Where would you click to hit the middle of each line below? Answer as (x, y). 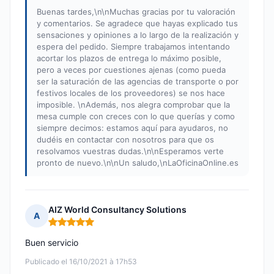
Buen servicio (52, 243)
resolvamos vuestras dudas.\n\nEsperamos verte (130, 151)
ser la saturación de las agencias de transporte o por (138, 82)
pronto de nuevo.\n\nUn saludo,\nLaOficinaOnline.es (138, 163)
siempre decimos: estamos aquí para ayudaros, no (132, 128)
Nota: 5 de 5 (74, 227)
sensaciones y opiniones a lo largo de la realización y (138, 35)
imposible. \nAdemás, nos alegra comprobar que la (133, 105)
